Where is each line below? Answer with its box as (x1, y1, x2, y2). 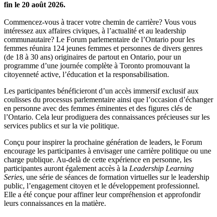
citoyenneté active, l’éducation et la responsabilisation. (4, 70, 169, 79)
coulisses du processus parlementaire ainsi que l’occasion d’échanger (4, 95, 213, 104)
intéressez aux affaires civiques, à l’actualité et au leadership (4, 27, 186, 35)
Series (4, 173, 22, 182)
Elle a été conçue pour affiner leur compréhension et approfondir (4, 190, 201, 199)
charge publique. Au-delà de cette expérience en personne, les (4, 155, 192, 164)
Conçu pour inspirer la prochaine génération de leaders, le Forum (4, 138, 202, 147)
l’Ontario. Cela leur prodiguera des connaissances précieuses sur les (4, 113, 210, 122)
